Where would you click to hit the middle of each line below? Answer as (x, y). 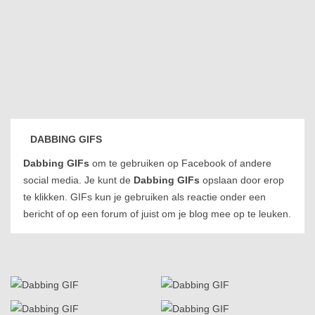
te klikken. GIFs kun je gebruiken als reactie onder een (144, 197)
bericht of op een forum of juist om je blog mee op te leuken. (157, 214)
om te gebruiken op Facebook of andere (180, 163)
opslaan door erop (242, 180)
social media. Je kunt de (78, 180)
